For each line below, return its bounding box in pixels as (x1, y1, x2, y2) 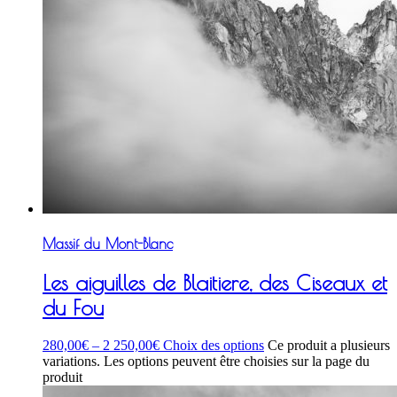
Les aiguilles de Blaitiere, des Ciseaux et (43, 270, 387, 296)
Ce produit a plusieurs (268, 338, 390, 354)
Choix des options (163, 338, 264, 354)
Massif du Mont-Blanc (43, 235, 173, 252)
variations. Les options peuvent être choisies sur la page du (43, 354, 370, 370)
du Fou (43, 295, 104, 321)
